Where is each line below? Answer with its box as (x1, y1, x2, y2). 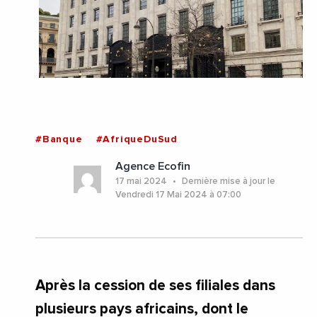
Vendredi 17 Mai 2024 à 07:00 (115, 190, 241, 200)
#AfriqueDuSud (96, 134, 178, 144)
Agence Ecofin (115, 160, 190, 172)
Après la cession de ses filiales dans (35, 277, 275, 293)
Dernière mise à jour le (179, 176, 275, 186)
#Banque (35, 134, 83, 144)
